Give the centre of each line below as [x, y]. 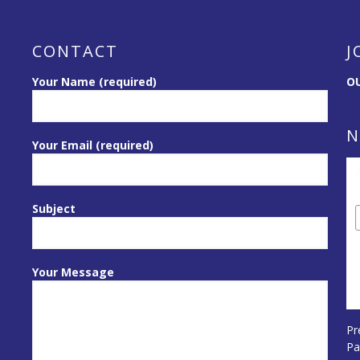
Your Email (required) [93, 145]
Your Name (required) [95, 82]
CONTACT [76, 51]
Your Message [74, 272]
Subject [54, 209]
